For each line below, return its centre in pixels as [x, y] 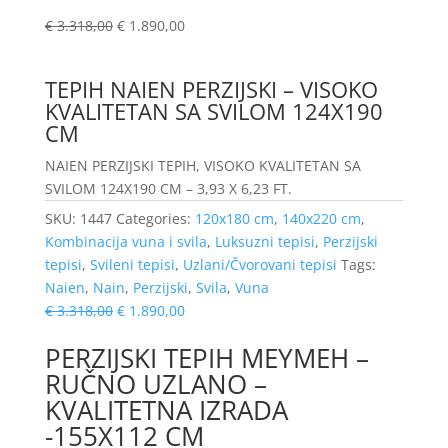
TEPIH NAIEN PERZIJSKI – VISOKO [211, 89]
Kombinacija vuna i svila [125, 242]
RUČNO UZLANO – [155, 384]
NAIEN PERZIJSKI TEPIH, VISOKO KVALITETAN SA [202, 166]
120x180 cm [234, 219]
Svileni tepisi [132, 265]
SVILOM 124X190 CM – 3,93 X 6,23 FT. [168, 189]
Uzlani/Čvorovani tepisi [259, 265]
